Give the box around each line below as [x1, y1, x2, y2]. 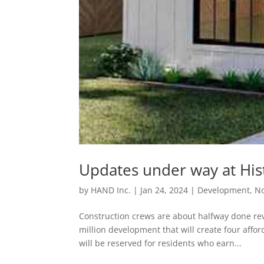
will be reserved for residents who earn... [79, 237, 242, 249]
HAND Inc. [91, 184, 131, 196]
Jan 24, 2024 [140, 184, 189, 196]
